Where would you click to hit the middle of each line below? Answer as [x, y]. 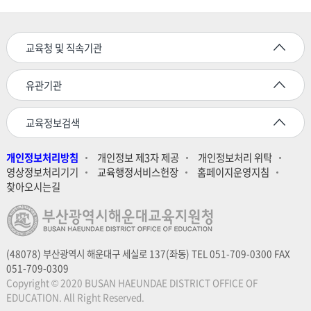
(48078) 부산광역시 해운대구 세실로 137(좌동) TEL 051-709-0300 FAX [148, 254]
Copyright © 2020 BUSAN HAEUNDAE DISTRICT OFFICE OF [132, 283]
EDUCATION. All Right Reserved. [75, 297]
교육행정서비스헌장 [137, 172]
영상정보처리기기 [42, 172]
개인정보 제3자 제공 [138, 157]
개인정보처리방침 [42, 157]
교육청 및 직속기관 [64, 48]
